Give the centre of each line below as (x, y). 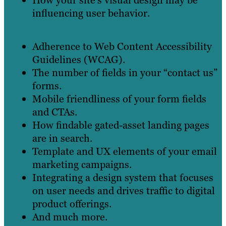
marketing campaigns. (82, 164)
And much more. (70, 217)
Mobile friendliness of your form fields (119, 99)
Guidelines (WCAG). (79, 59)
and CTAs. (55, 112)
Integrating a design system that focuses (123, 177)
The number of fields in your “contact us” (125, 72)
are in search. (62, 138)
